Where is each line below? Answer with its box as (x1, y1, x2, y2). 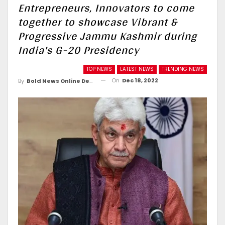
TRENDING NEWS (162, 65, 204, 73)
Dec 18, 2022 (122, 76, 158, 84)
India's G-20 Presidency (18, 40, 139, 60)
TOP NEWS (86, 65, 112, 73)
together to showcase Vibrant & (18, 12, 177, 32)
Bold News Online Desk (27, 76, 89, 85)
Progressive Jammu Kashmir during (18, 26, 197, 46)
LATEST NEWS (120, 65, 154, 73)
